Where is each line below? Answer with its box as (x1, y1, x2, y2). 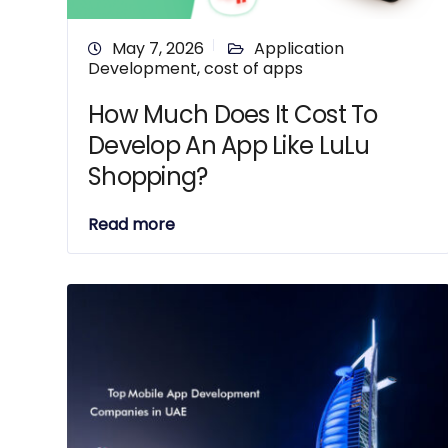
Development (88, 57, 197, 80)
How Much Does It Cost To (88, 98, 378, 131)
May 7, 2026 (112, 37, 204, 60)
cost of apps (204, 57, 303, 80)
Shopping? (88, 160, 208, 193)
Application (254, 37, 344, 60)
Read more (88, 213, 175, 236)
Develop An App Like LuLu (88, 129, 370, 162)
